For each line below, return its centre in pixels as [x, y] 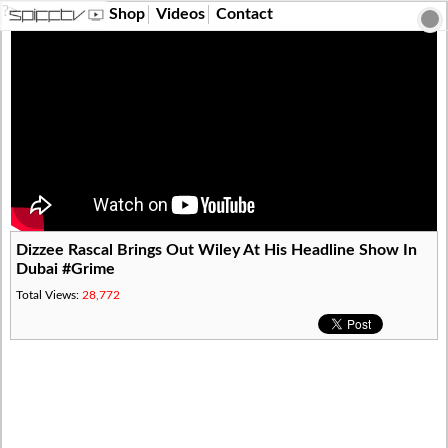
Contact [244, 14]
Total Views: [49, 294]
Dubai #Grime [66, 269]
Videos [180, 14]
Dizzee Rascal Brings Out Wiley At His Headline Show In [217, 250]
